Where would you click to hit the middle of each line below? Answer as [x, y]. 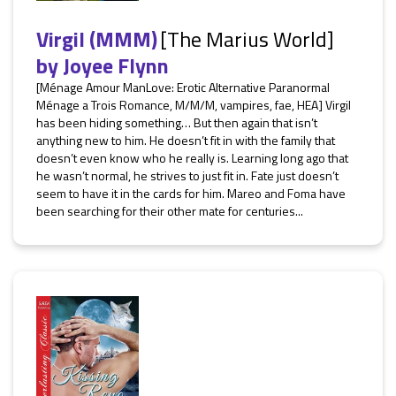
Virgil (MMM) [97, 39]
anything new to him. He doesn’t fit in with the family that [186, 140]
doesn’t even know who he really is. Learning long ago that [192, 158]
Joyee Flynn [116, 65]
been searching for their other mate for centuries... [170, 211]
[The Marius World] [247, 39]
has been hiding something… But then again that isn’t [177, 122]
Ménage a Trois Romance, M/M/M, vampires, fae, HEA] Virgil [194, 105]
